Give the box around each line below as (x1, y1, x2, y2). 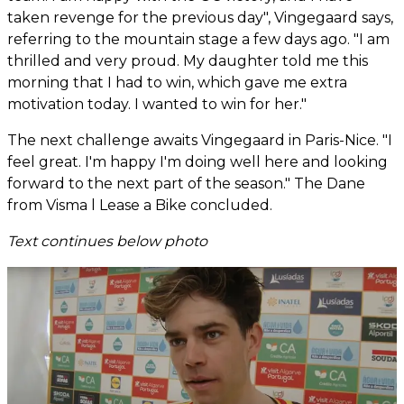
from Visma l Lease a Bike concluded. (7, 197, 272, 215)
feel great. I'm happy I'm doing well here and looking (7, 153, 388, 171)
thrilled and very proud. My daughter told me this (7, 52, 368, 70)
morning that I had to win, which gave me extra (7, 74, 347, 92)
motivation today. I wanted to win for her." (7, 96, 307, 114)
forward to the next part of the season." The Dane (7, 175, 365, 193)
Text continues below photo (7, 233, 207, 251)
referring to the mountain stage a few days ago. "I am (7, 31, 390, 49)
